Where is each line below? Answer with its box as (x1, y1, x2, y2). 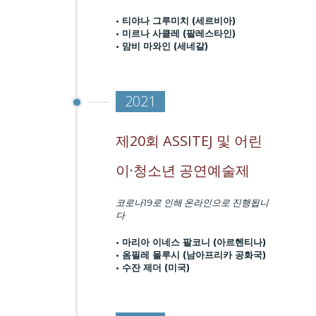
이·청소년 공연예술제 (116, 161, 250, 181)
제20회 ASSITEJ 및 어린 (116, 131, 263, 151)
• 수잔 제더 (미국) (116, 261, 190, 273)
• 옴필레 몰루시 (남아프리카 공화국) (116, 248, 267, 260)
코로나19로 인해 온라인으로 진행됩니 (116, 197, 269, 209)
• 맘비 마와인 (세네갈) (116, 39, 209, 51)
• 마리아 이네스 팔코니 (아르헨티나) (116, 236, 267, 248)
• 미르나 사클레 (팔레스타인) (116, 27, 236, 39)
